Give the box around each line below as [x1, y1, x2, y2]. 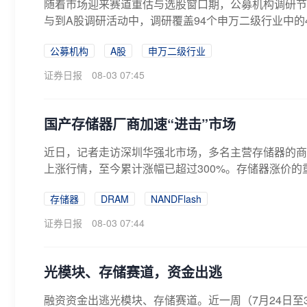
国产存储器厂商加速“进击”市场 [44, 114, 236, 134]
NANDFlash [151, 192, 201, 206]
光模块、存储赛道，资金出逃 [44, 262, 222, 282]
